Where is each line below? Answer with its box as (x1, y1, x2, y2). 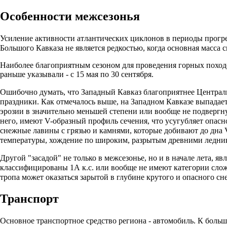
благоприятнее (141, 87, 197, 96)
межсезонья (75, 9, 140, 23)
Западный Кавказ (81, 87, 141, 96)
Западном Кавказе (131, 97, 194, 106)
